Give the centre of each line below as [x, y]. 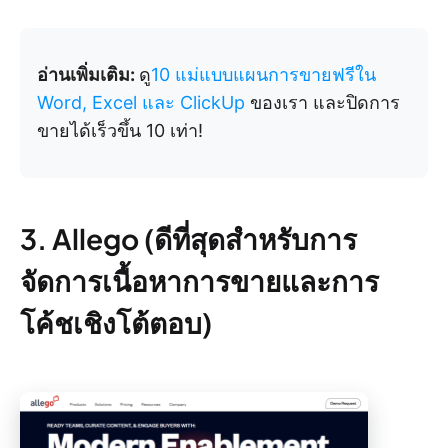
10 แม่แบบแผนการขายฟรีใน [263, 75]
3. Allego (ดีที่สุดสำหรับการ [188, 239]
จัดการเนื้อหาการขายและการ [199, 281]
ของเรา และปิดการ [322, 103]
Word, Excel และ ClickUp [141, 103]
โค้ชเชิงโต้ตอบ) [116, 323]
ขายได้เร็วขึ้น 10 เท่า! [120, 131]
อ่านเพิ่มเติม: [88, 75]
